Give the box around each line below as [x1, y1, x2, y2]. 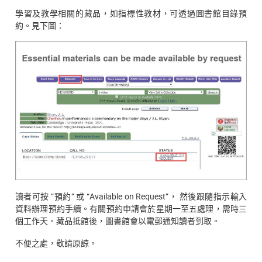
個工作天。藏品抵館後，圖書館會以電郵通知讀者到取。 [15, 215, 220, 227]
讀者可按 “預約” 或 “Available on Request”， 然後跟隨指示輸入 [15, 191, 247, 202]
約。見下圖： [15, 19, 64, 31]
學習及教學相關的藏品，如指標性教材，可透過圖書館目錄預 [15, 7, 247, 19]
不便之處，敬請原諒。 [15, 237, 97, 249]
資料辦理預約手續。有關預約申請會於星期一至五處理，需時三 [15, 203, 247, 215]
